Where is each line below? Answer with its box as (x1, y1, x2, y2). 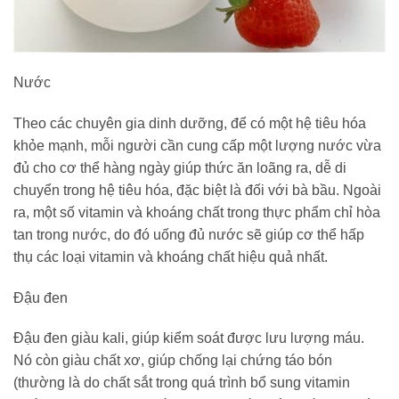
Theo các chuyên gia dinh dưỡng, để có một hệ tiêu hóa (13, 115, 366, 131)
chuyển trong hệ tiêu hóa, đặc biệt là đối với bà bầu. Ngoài (13, 182, 381, 198)
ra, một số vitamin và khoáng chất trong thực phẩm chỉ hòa (13, 204, 380, 220)
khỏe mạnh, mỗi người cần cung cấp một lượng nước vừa (13, 137, 381, 153)
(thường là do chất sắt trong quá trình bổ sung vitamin (13, 375, 350, 391)
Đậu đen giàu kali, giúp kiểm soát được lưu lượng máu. (13, 330, 364, 346)
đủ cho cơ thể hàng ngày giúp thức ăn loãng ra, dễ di (13, 159, 346, 175)
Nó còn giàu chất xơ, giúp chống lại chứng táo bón (13, 353, 332, 369)
